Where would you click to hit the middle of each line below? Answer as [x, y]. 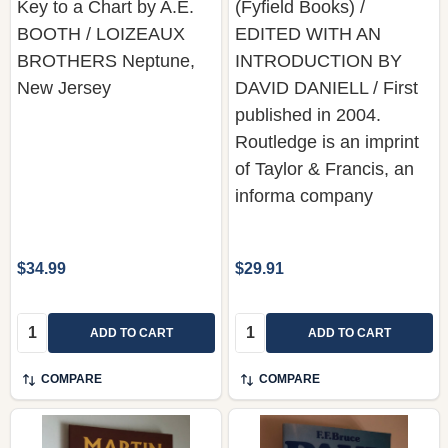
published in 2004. [308, 114]
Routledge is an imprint [327, 141]
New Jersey [64, 87]
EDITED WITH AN [308, 33]
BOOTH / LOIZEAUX [101, 33]
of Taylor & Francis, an [324, 168]
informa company [304, 195]
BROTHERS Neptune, [106, 60]
